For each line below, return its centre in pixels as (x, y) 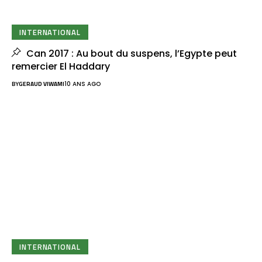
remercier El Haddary (61, 67)
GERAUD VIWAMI (42, 84)
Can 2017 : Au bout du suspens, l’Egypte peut (130, 54)
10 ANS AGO (82, 84)
